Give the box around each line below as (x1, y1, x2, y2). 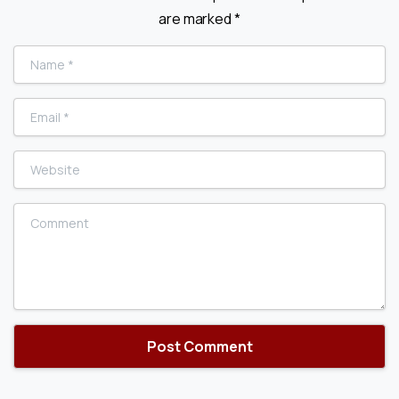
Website (12, 152, 67, 173)
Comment (12, 205, 77, 225)
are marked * (159, 8, 240, 28)
